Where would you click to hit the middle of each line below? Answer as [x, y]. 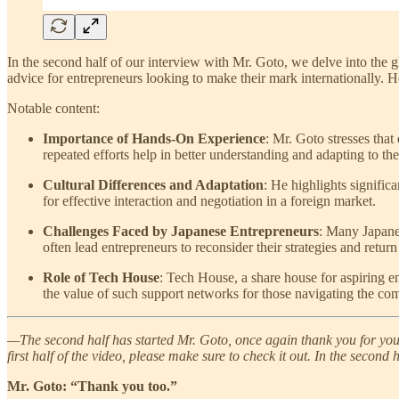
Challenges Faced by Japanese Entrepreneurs [181, 231]
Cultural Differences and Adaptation [153, 184]
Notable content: [53, 108]
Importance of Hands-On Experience [154, 138]
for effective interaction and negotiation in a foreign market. [209, 200]
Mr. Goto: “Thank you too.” [92, 386]
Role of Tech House [101, 277]
